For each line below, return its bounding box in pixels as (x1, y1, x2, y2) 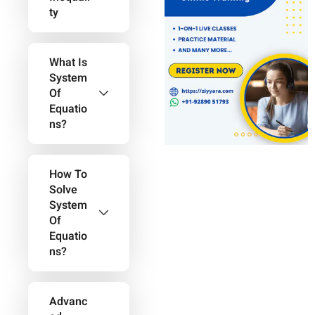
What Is (49, 54, 87, 71)
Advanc (49, 293, 87, 310)
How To (49, 166, 87, 183)
